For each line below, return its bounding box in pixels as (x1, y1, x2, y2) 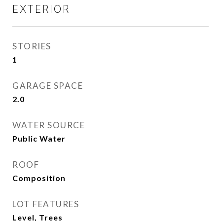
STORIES (12, 41, 51, 51)
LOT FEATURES (12, 199, 79, 209)
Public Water (12, 134, 66, 143)
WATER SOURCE (12, 120, 85, 130)
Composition (12, 173, 66, 183)
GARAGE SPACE (12, 80, 83, 91)
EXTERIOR (12, 3, 70, 15)
